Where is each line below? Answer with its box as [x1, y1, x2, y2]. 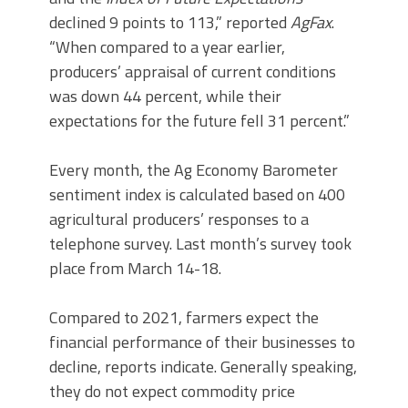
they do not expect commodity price [49, 378, 295, 403]
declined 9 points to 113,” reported [49, 9, 291, 35]
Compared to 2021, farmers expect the [49, 304, 319, 330]
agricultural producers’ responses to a [49, 206, 309, 231]
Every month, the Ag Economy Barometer [49, 157, 338, 182]
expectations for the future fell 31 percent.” [49, 107, 350, 133]
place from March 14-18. [49, 255, 221, 280]
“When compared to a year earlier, [49, 34, 285, 59]
